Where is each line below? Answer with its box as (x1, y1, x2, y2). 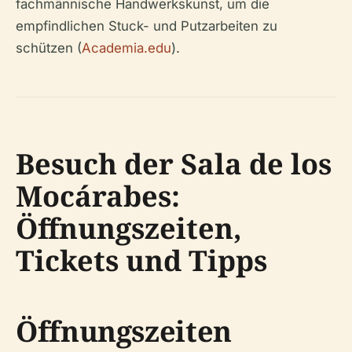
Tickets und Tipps (16, 241, 267, 280)
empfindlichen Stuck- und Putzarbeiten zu (16, 18, 277, 35)
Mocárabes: (16, 177, 180, 216)
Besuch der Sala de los (16, 145, 332, 184)
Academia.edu (82, 40, 171, 57)
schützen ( (16, 40, 82, 57)
